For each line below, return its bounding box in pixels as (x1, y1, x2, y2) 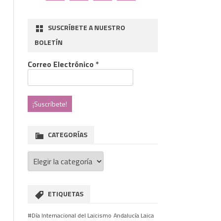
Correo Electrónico (27, 58, 96, 70)
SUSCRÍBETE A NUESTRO (47, 22, 125, 33)
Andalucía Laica (113, 211, 154, 220)
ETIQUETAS (47, 188, 83, 199)
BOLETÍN (34, 37, 63, 47)
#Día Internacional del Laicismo (27, 211, 111, 220)
